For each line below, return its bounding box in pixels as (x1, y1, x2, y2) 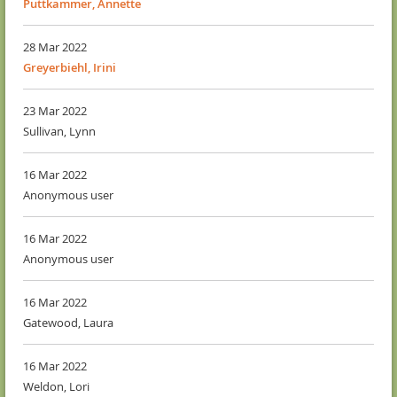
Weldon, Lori (23, 378, 90, 395)
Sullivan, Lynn (23, 123, 96, 140)
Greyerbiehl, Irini (23, 59, 116, 76)
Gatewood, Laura (23, 315, 113, 331)
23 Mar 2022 (23, 103, 87, 120)
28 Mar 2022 (23, 39, 87, 56)
